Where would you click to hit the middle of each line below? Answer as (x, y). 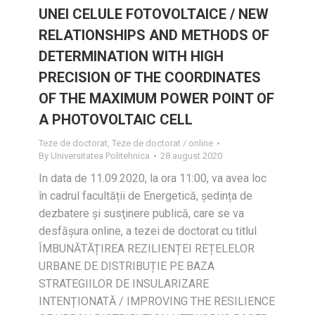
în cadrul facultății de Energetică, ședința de (146, 196)
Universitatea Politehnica (100, 156)
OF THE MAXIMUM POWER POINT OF (156, 98)
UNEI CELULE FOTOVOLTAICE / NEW (154, 14)
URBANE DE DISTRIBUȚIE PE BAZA (127, 266)
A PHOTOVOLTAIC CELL (116, 120)
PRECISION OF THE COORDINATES (150, 77)
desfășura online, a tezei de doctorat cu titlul (148, 231)
